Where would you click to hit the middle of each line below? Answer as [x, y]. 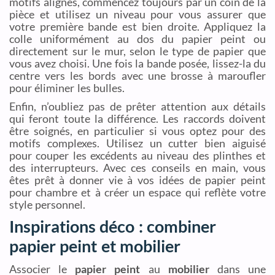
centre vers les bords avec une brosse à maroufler [137, 76]
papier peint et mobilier [95, 246]
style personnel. [48, 204]
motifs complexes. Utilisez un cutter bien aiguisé [137, 143]
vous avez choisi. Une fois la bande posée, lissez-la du [137, 64]
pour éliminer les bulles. [67, 88]
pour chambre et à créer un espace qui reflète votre [137, 192]
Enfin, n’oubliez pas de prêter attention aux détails [137, 106]
